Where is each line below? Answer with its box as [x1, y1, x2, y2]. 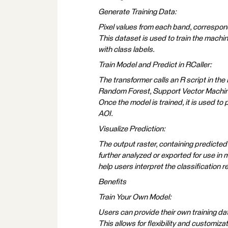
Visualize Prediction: [98, 125, 165, 133]
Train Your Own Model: [98, 193, 172, 201]
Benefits [98, 178, 126, 186]
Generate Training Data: [98, 8, 177, 16]
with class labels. [98, 46, 155, 53]
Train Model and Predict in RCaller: [98, 61, 212, 69]
